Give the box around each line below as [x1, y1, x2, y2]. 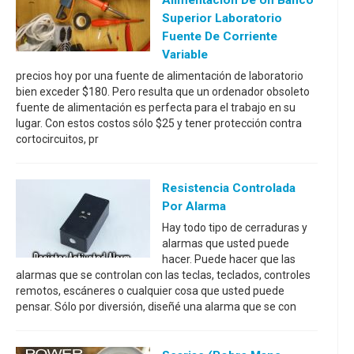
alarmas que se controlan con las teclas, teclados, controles [16, 269, 311, 281]
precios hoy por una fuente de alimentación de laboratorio [16, 70, 303, 82]
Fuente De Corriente [162, 29, 277, 43]
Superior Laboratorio [162, 11, 282, 25]
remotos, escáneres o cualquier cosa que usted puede [16, 284, 284, 297]
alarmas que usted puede [162, 237, 289, 250]
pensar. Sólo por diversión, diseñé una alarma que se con [16, 300, 296, 313]
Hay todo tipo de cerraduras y [162, 221, 307, 234]
